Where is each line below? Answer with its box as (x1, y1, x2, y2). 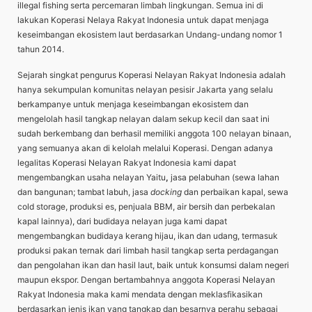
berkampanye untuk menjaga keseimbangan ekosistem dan (17, 99, 249, 110)
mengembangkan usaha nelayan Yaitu (17, 172, 166, 183)
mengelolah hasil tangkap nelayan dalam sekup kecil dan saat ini (17, 114, 270, 125)
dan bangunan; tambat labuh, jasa (17, 187, 150, 198)
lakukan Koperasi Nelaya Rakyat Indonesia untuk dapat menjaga (17, 15, 269, 26)
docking (150, 187, 184, 198)
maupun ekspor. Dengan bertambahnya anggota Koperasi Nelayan (17, 274, 275, 286)
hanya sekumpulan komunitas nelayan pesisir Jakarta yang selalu (17, 84, 273, 95)
